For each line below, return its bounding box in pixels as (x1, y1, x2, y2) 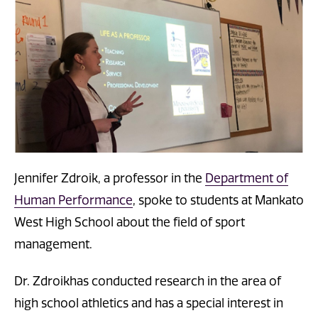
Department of (205, 171, 288, 186)
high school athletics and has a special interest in (14, 296, 283, 311)
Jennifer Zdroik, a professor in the (14, 171, 205, 186)
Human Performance (14, 193, 133, 208)
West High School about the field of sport (14, 215, 245, 230)
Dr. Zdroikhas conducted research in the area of (14, 274, 281, 289)
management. (14, 237, 92, 252)
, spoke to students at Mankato (133, 193, 304, 208)
